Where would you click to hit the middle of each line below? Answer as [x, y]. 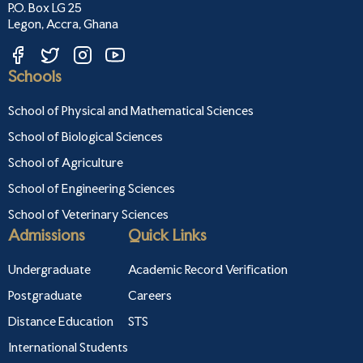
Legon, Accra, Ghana [63, 23]
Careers [150, 295]
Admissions [47, 235]
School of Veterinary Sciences [88, 214]
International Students [68, 347]
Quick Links [167, 235]
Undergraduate [49, 269]
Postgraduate [45, 295]
